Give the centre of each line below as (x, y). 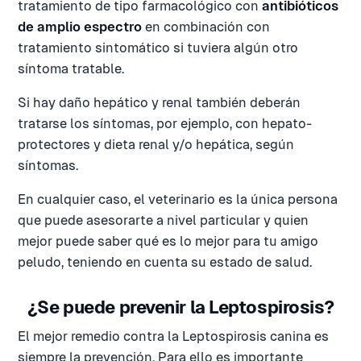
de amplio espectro (80, 27)
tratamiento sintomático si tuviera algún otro (158, 48)
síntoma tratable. (71, 69)
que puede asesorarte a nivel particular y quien (163, 220)
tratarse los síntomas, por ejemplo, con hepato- (165, 124)
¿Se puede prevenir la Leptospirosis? (180, 307)
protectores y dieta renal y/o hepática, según (156, 145)
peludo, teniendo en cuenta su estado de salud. (165, 262)
